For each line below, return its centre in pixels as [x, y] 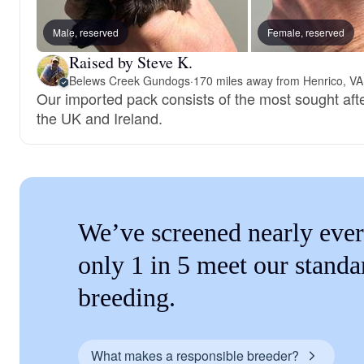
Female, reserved [306, 32]
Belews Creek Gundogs [130, 80]
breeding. [127, 297]
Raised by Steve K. [131, 62]
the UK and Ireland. [100, 118]
